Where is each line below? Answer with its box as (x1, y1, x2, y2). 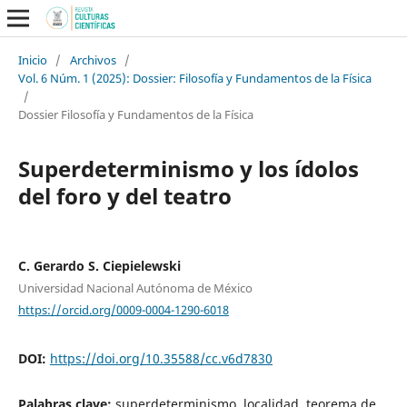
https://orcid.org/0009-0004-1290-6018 (17, 301, 229, 318)
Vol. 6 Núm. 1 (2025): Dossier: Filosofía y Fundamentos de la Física (17, 69, 372, 86)
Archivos (69, 51, 116, 68)
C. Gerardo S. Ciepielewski (17, 256, 181, 274)
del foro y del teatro (17, 180, 232, 211)
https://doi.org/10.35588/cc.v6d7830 (49, 350, 273, 368)
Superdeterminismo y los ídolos (17, 153, 359, 184)
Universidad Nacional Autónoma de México (17, 279, 253, 296)
